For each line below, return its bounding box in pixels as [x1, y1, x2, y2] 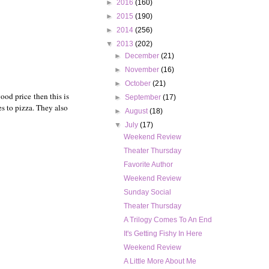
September [125, 93, 163, 102]
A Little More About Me [123, 257, 196, 266]
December [125, 52, 162, 61]
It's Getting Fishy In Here [123, 229, 202, 238]
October [125, 79, 153, 88]
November [125, 65, 162, 74]
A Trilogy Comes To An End [123, 216, 212, 225]
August [125, 107, 150, 116]
